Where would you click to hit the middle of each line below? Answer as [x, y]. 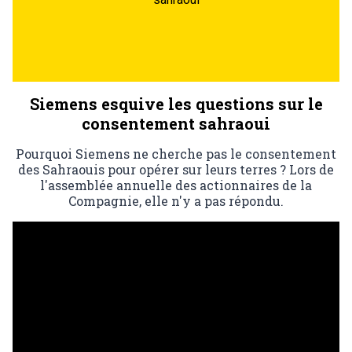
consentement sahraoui [176, 123]
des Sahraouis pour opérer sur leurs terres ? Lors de [176, 169]
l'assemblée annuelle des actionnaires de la [176, 185]
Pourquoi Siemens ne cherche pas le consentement [176, 153]
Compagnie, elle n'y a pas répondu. [176, 200]
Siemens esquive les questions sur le [176, 103]
